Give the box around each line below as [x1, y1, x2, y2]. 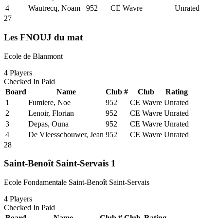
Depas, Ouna [28, 119, 69, 128]
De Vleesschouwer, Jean [28, 130, 104, 139]
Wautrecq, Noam [28, 4, 80, 13]
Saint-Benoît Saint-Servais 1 [4, 158, 116, 169]
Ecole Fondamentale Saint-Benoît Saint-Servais [4, 178, 149, 186]
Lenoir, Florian [28, 109, 74, 117]
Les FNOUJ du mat [4, 32, 83, 42]
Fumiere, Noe [28, 98, 71, 107]
